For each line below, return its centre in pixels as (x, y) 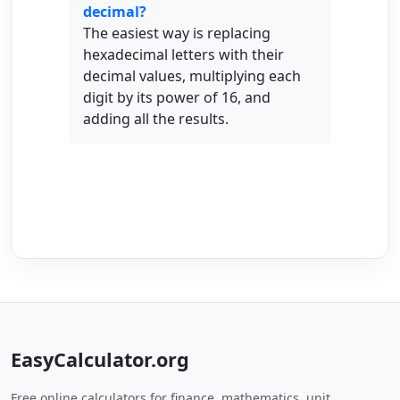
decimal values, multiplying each (192, 76)
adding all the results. (156, 119)
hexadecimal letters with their (183, 54)
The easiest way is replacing (177, 33)
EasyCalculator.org (100, 359)
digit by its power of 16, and (177, 97)
